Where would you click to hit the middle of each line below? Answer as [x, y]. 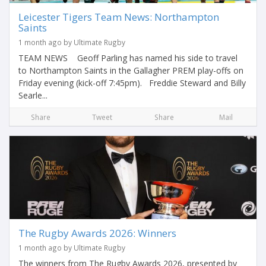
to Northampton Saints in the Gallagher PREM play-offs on [131, 70]
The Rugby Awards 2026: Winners [97, 233]
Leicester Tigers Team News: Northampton [119, 17]
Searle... [33, 95]
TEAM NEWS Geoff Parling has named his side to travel [128, 58]
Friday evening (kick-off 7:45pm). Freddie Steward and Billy [132, 83]
